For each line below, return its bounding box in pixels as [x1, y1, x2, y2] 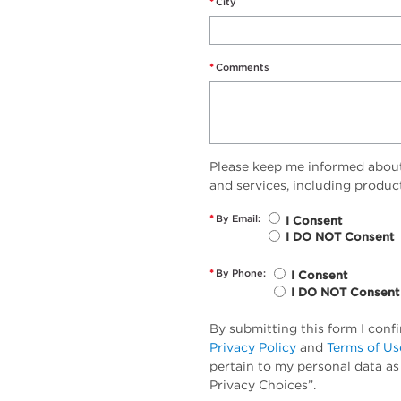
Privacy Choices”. [209, 378, 316, 393]
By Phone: [216, 267, 266, 280]
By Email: [216, 211, 260, 225]
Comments [216, 61, 269, 74]
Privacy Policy [209, 340, 296, 355]
